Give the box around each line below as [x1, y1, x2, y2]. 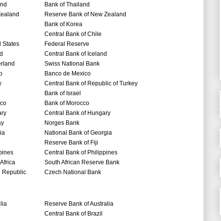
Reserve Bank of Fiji [44, 139, 98, 147]
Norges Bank [44, 119, 79, 127]
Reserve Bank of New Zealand [44, 11, 126, 18]
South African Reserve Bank [44, 159, 119, 166]
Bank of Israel [44, 90, 81, 97]
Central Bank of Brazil [44, 210, 103, 218]
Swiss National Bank [44, 60, 100, 68]
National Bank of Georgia [44, 129, 112, 137]
